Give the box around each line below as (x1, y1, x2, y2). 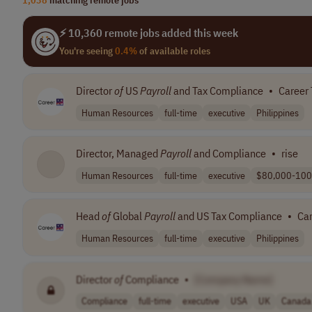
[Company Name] (194, 272, 273, 286)
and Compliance (192, 146, 266, 161)
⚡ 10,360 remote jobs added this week (59, 26, 238, 40)
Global (111, 209, 144, 224)
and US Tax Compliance (175, 209, 282, 224)
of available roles (137, 45, 210, 57)
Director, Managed (76, 146, 160, 161)
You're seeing (59, 45, 115, 57)
